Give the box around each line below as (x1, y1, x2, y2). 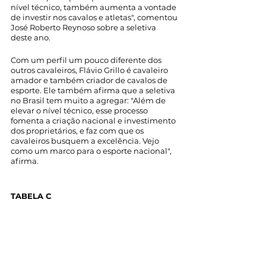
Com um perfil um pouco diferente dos (11, 55, 163, 65)
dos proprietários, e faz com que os (11, 125, 145, 135)
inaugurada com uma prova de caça (11, 243, 153, 254)
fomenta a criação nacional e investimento (11, 115, 178, 125)
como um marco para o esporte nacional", (11, 145, 173, 156)
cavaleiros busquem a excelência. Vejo (11, 135, 161, 145)
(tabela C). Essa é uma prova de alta (11, 254, 149, 264)
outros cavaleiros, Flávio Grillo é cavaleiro (11, 65, 170, 75)
